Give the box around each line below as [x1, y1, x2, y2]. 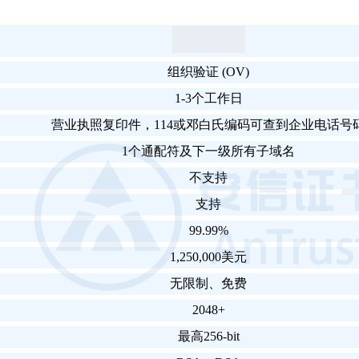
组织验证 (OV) [167, 65, 249, 79]
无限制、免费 [170, 276, 247, 291]
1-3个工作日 [174, 91, 243, 106]
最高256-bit [177, 329, 240, 344]
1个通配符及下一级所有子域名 [122, 144, 295, 159]
